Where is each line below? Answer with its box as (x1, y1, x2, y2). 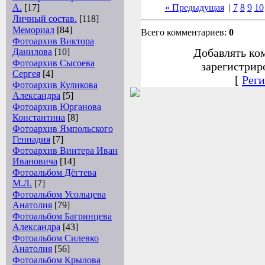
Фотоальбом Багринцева (12, 211, 112, 221)
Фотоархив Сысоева (12, 58, 95, 68)
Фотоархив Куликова (12, 80, 98, 90)
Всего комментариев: (141, 27, 229, 37)
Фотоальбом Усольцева (12, 189, 106, 199)
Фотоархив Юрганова (12, 102, 101, 112)
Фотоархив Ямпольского (12, 124, 113, 134)
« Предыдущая (164, 2, 224, 12)
